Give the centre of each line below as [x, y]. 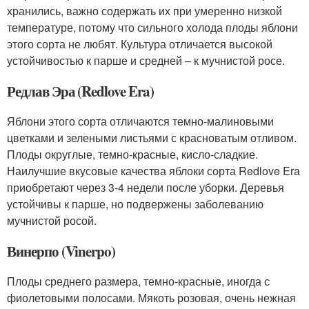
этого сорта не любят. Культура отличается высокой [140, 44]
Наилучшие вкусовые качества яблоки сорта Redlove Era [153, 171]
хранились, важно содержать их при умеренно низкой [144, 11]
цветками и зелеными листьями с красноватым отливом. [152, 138]
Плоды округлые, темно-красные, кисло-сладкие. [132, 154]
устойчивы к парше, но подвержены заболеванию [135, 204]
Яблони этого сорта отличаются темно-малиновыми [140, 121]
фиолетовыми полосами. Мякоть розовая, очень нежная [151, 298]
